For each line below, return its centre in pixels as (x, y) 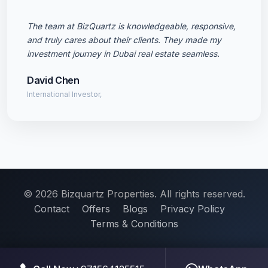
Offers (96, 209)
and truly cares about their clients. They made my (124, 40)
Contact (51, 209)
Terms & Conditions (134, 224)
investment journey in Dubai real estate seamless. (123, 54)
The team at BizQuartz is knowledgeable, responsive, (131, 26)
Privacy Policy (192, 209)
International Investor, (64, 94)
